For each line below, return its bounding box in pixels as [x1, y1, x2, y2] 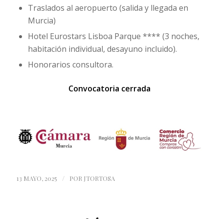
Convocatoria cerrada [68, 83, 151, 94]
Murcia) [27, 15, 56, 26]
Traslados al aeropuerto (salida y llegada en [27, 2, 188, 14]
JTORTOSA [83, 174, 115, 182]
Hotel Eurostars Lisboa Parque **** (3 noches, [27, 31, 199, 42]
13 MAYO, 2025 [16, 174, 57, 182]
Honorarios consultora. [27, 59, 113, 70]
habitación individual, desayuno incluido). [27, 44, 177, 55]
